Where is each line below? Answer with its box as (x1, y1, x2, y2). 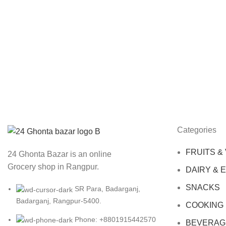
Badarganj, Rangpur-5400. (16, 196, 101, 205)
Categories (177, 126, 216, 134)
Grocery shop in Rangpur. (8, 162, 99, 172)
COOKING (186, 201, 223, 209)
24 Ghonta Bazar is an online (8, 150, 111, 159)
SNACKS (186, 183, 220, 192)
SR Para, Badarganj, (75, 185, 140, 193)
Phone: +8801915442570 (75, 215, 156, 223)
